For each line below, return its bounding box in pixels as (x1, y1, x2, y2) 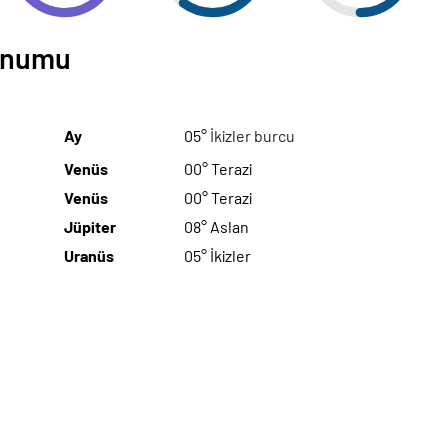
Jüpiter (64, 216, 116, 236)
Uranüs (64, 245, 114, 265)
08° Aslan (184, 216, 249, 236)
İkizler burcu (210, 126, 295, 146)
